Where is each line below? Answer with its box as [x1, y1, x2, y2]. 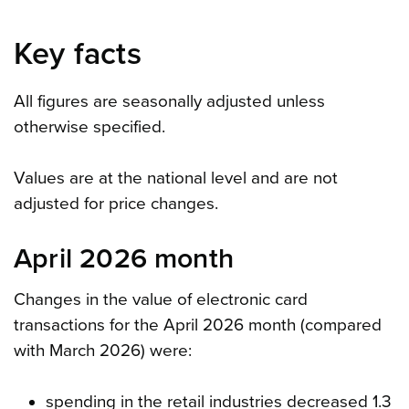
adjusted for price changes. [14, 194, 218, 215]
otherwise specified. [14, 117, 165, 138]
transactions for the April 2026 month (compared [14, 315, 382, 336]
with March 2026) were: [14, 341, 192, 362]
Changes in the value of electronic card [14, 289, 308, 310]
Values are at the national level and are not [14, 168, 338, 189]
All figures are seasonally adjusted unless [14, 91, 325, 112]
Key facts [14, 36, 142, 74]
